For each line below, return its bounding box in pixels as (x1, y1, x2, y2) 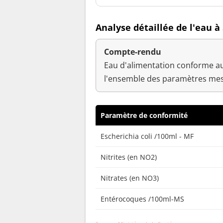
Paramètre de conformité (101, 111, 188, 120)
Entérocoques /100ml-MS (101, 194, 184, 204)
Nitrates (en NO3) (101, 173, 159, 183)
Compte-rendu (104, 46, 161, 58)
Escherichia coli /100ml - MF (101, 131, 194, 141)
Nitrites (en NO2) (101, 152, 157, 162)
